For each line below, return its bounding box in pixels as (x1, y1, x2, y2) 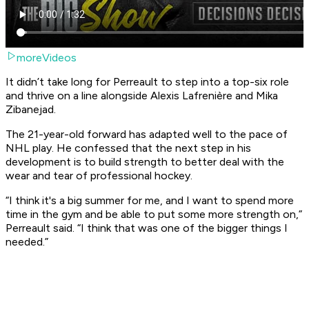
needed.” (6, 235, 48, 249)
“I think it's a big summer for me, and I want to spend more (6, 194, 294, 208)
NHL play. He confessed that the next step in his (6, 141, 251, 155)
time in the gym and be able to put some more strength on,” (6, 208, 302, 221)
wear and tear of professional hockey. (6, 169, 195, 183)
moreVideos (17, 51, 77, 65)
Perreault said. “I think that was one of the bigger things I (6, 221, 288, 235)
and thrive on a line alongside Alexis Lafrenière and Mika (6, 89, 278, 103)
